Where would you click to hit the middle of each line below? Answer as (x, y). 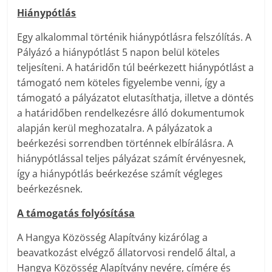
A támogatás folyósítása (76, 213)
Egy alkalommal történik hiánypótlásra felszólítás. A (134, 37)
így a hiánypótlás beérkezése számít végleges (120, 174)
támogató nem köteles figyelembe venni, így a (121, 83)
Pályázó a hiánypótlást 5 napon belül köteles (119, 53)
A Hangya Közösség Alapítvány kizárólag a (113, 238)
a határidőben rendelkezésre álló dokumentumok (131, 113)
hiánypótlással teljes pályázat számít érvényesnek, (132, 159)
